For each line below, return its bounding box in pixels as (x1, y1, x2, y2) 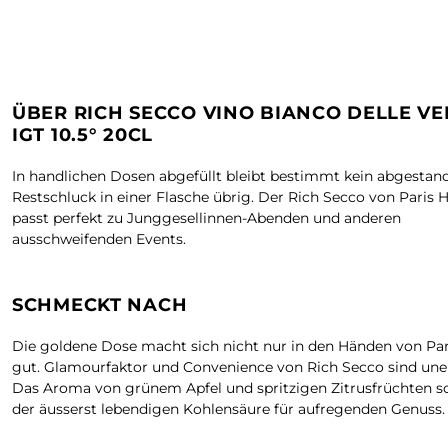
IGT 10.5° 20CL (12, 123, 154, 146)
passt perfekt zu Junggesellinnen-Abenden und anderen (12, 208, 401, 227)
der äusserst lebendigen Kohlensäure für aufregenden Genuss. (12, 399, 445, 418)
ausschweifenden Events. (12, 229, 186, 248)
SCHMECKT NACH (12, 293, 188, 316)
